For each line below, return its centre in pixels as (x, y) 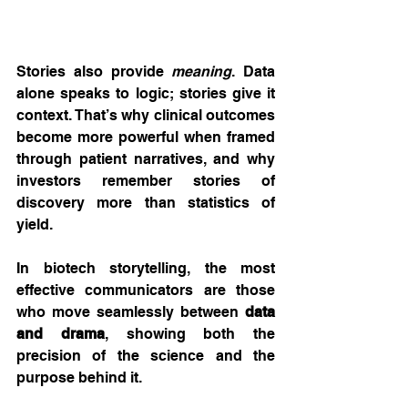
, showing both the (189, 333)
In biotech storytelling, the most (146, 268)
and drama (61, 333)
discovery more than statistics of (146, 202)
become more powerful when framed (146, 137)
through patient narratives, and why (146, 158)
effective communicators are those (146, 290)
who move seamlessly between (131, 311)
